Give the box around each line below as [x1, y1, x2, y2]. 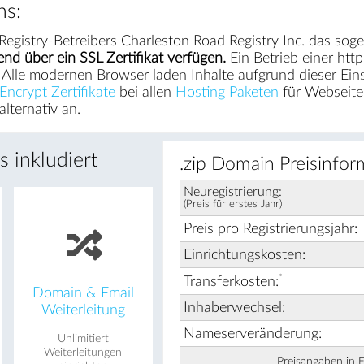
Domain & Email [32, 285, 134, 300]
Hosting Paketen [175, 85, 279, 100]
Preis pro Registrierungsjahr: [183, 221, 357, 236]
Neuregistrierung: [183, 184, 282, 198]
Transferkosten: [183, 274, 279, 288]
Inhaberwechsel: [183, 300, 285, 314]
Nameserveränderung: [183, 326, 322, 340]
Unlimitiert [57, 332, 109, 344]
